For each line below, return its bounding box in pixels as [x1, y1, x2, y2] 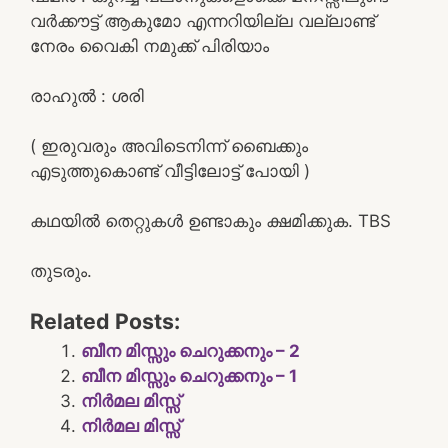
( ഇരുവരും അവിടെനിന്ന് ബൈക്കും [30, 135, 308, 156]
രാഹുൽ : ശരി [30, 85, 144, 106]
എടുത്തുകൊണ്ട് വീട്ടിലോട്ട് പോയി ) [30, 160, 310, 181]
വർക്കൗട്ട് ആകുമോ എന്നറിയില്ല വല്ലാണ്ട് [30, 10, 375, 31]
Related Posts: [30, 308, 180, 334]
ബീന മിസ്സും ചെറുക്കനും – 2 [81, 341, 300, 361]
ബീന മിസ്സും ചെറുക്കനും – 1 [81, 366, 297, 386]
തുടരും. [30, 260, 92, 281]
